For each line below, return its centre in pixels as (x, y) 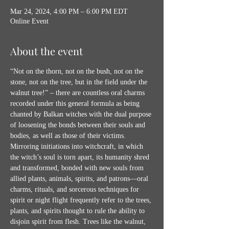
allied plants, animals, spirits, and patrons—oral (80, 179)
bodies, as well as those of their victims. (69, 136)
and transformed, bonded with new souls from (78, 168)
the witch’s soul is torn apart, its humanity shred (81, 157)
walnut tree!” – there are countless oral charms (78, 93)
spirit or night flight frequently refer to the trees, (82, 200)
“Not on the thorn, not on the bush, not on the (78, 71)
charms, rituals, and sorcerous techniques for (76, 189)
